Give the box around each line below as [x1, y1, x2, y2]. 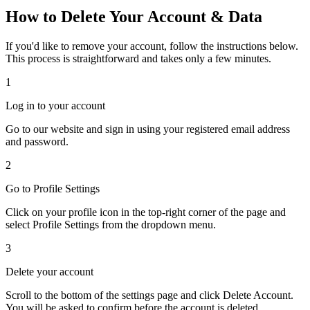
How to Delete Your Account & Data [6, 7, 262, 26]
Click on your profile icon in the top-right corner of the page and [6, 206, 286, 218]
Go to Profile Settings [6, 182, 100, 194]
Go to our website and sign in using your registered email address [6, 122, 290, 135]
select [6, 218, 33, 230]
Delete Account [223, 289, 291, 301]
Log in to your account [6, 99, 105, 111]
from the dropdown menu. [99, 218, 216, 230]
